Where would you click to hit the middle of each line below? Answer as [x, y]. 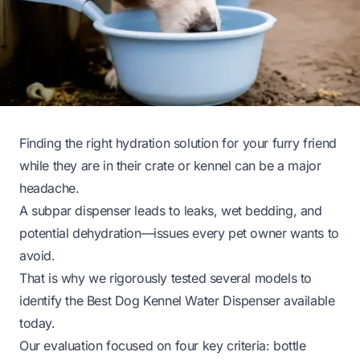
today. [37, 323]
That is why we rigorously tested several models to [166, 278]
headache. [49, 188]
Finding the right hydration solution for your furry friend [178, 143]
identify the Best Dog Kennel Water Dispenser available [177, 300]
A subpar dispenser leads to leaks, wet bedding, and [171, 210]
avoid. [37, 255]
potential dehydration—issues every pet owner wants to [179, 233]
